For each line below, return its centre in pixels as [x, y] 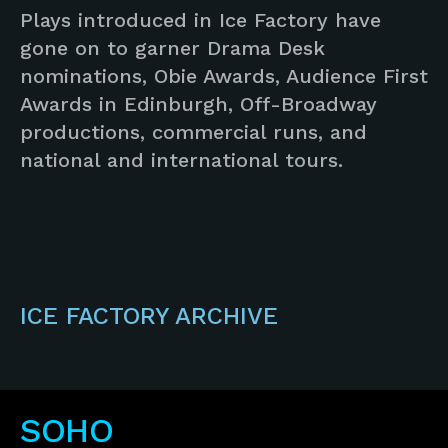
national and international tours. [181, 159]
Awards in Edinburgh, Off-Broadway [198, 103]
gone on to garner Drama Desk [172, 47]
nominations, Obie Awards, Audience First [224, 75]
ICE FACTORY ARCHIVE [149, 315]
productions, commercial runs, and [193, 131]
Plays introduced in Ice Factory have [200, 19]
